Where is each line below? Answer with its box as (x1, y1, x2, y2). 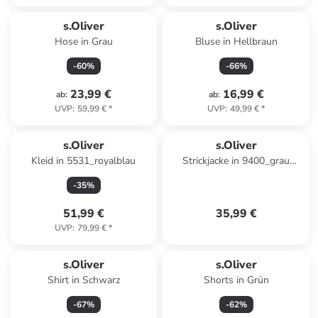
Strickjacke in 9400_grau (182, 154, 290, 168)
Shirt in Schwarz (47, 273, 120, 287)
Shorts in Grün (203, 273, 269, 287)
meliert (221, 168, 252, 182)
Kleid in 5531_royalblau (31, 154, 136, 168)
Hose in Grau (54, 35, 113, 48)
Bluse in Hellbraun (194, 35, 278, 48)
